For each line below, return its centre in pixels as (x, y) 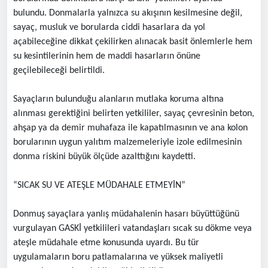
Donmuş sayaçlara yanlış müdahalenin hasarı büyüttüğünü (126, 214)
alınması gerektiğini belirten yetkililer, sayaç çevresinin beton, (134, 113)
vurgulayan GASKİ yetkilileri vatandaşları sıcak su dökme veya (133, 228)
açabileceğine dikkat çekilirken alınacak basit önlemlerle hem (133, 42)
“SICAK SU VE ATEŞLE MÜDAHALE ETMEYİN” (99, 185)
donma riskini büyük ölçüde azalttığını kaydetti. (104, 156)
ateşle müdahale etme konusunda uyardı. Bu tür (106, 243)
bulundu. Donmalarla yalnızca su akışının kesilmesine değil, (128, 13)
